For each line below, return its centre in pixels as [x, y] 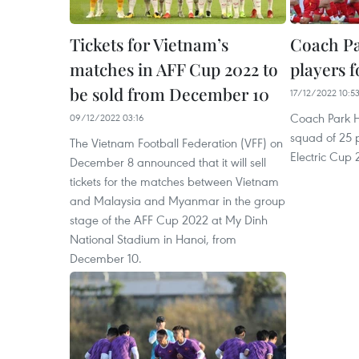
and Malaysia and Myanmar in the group [177, 200]
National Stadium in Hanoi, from [153, 239]
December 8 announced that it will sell [168, 162]
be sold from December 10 [169, 94]
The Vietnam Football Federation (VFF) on [176, 143]
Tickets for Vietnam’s [149, 44]
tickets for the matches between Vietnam [174, 181]
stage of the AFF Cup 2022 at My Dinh [169, 220]
